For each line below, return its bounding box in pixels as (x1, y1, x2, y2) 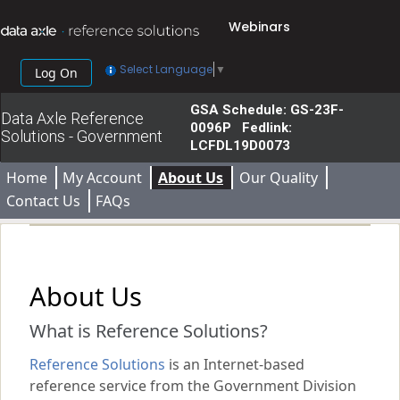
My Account (62, 168, 143, 187)
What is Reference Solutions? (29, 319, 268, 343)
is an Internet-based (165, 354, 304, 374)
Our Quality (238, 168, 318, 187)
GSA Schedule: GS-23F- (189, 102, 344, 118)
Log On (35, 64, 78, 82)
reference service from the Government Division (29, 376, 356, 396)
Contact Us (5, 191, 80, 211)
